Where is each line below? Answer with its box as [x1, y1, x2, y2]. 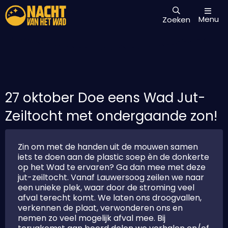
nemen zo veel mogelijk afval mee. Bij [18, 212, 165, 224]
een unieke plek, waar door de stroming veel [18, 182, 194, 193]
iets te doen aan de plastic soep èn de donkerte [18, 151, 209, 163]
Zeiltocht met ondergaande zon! [5, 107, 217, 125]
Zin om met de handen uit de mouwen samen [18, 141, 198, 153]
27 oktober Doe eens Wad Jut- [5, 89, 205, 107]
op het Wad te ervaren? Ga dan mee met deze [18, 161, 206, 173]
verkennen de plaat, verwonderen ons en [18, 202, 183, 214]
